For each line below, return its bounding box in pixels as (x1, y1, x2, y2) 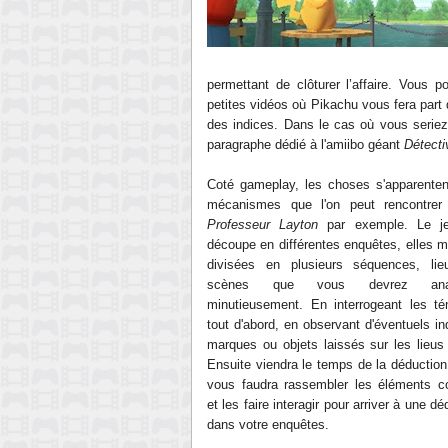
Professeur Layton (207, 217, 319, 232)
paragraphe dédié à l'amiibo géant (207, 137, 404, 152)
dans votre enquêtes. (207, 417, 329, 432)
